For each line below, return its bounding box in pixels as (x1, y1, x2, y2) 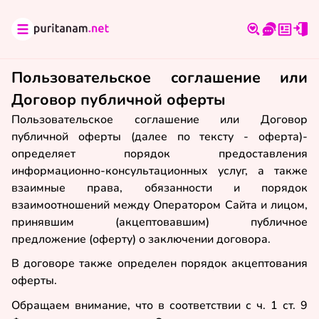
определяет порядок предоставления (11, 145, 308, 162)
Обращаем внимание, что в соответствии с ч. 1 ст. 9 (11, 297, 308, 313)
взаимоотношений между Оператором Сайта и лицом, (11, 197, 308, 213)
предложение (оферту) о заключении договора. (11, 231, 271, 247)
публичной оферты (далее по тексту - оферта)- (11, 128, 308, 145)
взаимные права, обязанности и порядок (11, 179, 308, 196)
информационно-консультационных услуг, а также (11, 162, 308, 179)
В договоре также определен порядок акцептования (11, 256, 308, 272)
